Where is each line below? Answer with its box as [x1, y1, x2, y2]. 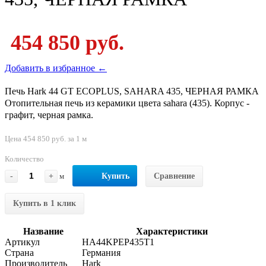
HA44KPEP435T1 [82, 236, 154, 247]
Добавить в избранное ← [5, 62, 107, 73]
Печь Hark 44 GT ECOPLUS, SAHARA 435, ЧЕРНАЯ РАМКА [5, 85, 259, 96]
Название [23, 226, 64, 236]
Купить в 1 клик [13, 198, 76, 208]
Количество [5, 154, 44, 163]
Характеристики [135, 226, 208, 236]
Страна [5, 247, 34, 258]
